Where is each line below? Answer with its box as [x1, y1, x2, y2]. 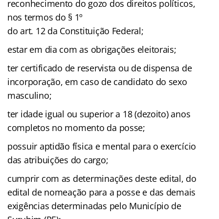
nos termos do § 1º [7, 11, 83, 23]
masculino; [7, 89, 52, 101]
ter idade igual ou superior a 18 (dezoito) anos [7, 108, 191, 120]
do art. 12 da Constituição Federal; [7, 24, 144, 37]
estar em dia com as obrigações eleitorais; [7, 43, 176, 55]
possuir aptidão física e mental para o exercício [7, 140, 197, 152]
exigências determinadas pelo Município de [7, 199, 181, 212]
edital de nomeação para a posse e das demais [7, 186, 196, 198]
